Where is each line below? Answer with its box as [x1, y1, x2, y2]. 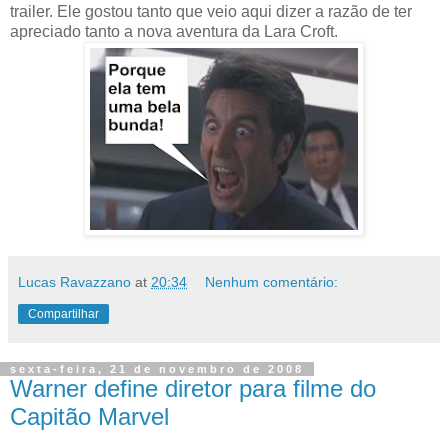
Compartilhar [28, 307, 99, 321]
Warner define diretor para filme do [10, 375, 376, 402]
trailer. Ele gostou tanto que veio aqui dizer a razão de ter [10, 3, 412, 20]
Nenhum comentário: [205, 274, 339, 290]
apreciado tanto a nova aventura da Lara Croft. [10, 23, 338, 40]
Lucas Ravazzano [18, 274, 131, 290]
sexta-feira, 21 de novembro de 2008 [10, 363, 304, 375]
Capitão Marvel [10, 403, 169, 430]
